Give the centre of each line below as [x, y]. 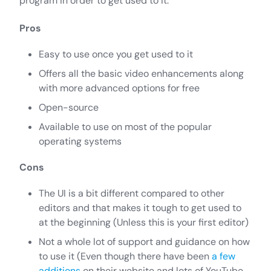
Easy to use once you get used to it [116, 54]
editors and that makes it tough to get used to [140, 207]
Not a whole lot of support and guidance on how [144, 241]
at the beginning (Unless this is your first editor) [144, 222]
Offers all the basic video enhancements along [141, 73]
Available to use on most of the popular [125, 126]
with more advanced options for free [119, 88]
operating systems [80, 141]
